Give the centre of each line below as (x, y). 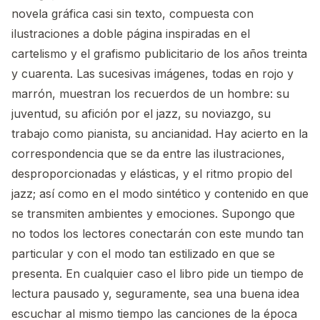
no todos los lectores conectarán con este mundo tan (157, 233)
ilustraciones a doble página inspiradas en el (131, 33)
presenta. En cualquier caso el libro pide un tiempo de (157, 273)
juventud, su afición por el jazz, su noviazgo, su (141, 113)
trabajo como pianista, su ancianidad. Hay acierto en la (160, 133)
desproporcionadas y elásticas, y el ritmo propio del (152, 173)
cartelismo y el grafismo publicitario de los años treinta (159, 53)
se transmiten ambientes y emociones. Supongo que (153, 213)
